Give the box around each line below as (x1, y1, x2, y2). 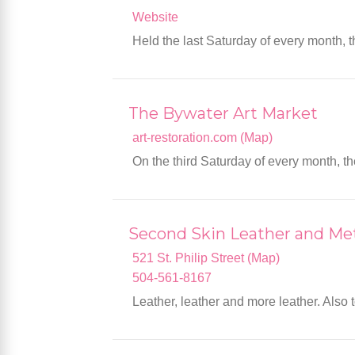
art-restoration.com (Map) (132, 131, 273, 145)
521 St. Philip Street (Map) (132, 251, 280, 265)
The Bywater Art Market (128, 104, 318, 124)
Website (132, 10, 178, 25)
